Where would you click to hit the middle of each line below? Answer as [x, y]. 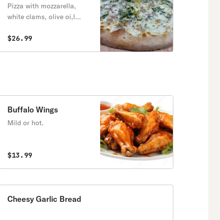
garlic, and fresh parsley [45, 27]
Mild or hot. [26, 123]
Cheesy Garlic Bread [44, 199]
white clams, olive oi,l [41, 17]
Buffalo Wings [33, 110]
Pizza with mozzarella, [42, 6]
